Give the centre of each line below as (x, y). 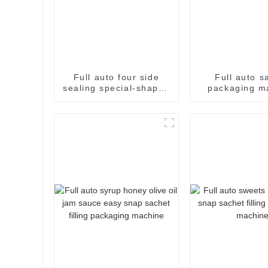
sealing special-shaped (116, 88)
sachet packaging (116, 98)
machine (116, 109)
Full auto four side (116, 77)
